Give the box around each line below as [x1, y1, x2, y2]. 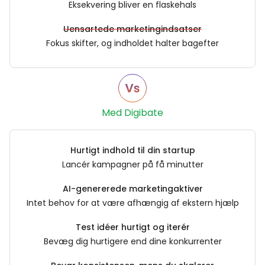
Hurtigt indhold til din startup [70, 144, 195, 157]
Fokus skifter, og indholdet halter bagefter [46, 37, 219, 50]
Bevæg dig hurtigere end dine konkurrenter [43, 235, 222, 248]
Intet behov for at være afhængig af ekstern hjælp [26, 197, 239, 209]
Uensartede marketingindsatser [63, 23, 202, 35]
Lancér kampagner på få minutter [62, 159, 203, 171]
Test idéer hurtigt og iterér [75, 221, 190, 234]
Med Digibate [102, 106, 163, 120]
